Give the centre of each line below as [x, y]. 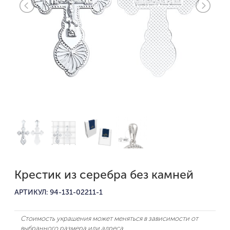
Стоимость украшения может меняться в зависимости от [109, 218]
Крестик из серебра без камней [104, 174]
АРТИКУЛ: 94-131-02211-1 [59, 192]
